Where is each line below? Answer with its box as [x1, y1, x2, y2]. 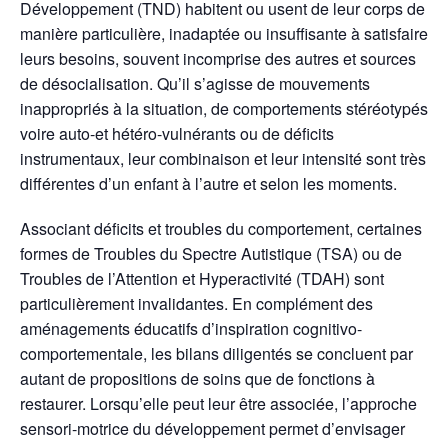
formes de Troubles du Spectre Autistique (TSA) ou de [20, 241, 402, 265]
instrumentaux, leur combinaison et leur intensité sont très [20, 146, 426, 170]
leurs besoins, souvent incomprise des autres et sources [20, 46, 416, 70]
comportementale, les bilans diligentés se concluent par [20, 341, 413, 365]
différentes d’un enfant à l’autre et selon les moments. [20, 171, 397, 195]
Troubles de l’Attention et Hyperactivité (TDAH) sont [20, 266, 384, 290]
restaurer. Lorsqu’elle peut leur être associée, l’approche [20, 391, 417, 415]
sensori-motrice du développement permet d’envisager [20, 416, 405, 440]
